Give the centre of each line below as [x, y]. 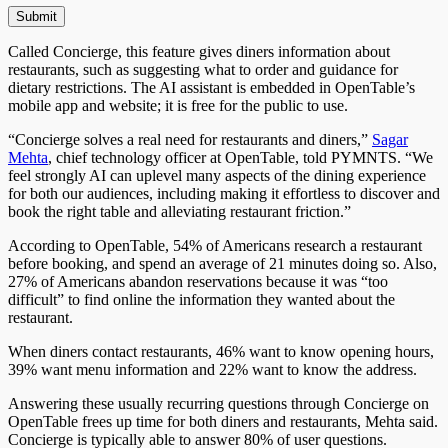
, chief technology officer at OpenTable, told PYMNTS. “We [240, 157]
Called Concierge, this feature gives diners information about [199, 51]
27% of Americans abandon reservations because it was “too [198, 281]
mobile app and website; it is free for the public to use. [180, 105]
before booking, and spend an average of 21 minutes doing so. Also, [222, 263]
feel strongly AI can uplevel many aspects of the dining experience [217, 175]
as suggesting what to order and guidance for [255, 69]
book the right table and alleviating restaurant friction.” [179, 211]
